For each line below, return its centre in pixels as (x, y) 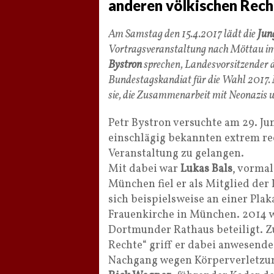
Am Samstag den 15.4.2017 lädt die (183, 35)
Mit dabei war (144, 169)
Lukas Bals (206, 169)
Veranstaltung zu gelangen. (176, 154)
